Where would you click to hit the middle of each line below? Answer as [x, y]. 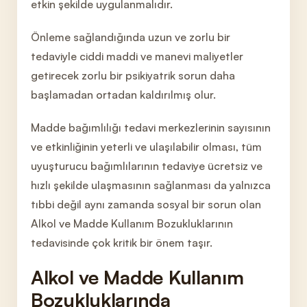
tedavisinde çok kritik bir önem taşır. [122, 243]
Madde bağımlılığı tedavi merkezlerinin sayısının [151, 127]
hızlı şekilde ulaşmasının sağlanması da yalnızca [151, 185]
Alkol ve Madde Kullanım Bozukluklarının [132, 223]
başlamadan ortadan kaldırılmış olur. [123, 95]
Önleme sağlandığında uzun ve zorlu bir [131, 37]
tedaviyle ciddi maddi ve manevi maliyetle [135, 56]
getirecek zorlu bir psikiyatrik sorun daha [133, 75]
